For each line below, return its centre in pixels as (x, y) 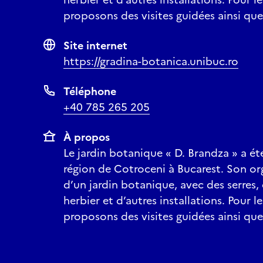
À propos (87, 137)
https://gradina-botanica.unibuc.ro (151, 61)
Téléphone (90, 91)
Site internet (95, 45)
